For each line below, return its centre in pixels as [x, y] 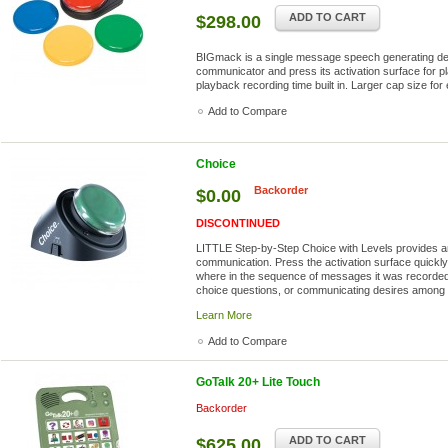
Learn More [224, 315]
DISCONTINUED [238, 223]
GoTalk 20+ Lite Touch [258, 382]
